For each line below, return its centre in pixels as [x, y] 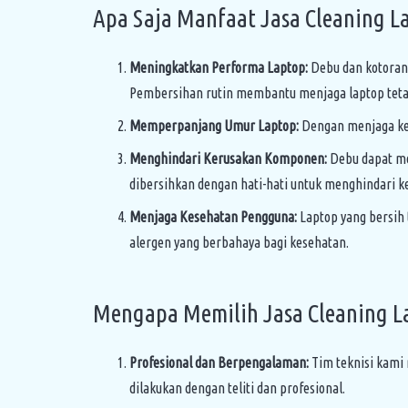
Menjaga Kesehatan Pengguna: [213, 217]
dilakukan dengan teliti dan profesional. [237, 388]
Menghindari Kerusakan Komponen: [228, 158]
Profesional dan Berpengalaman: [219, 362]
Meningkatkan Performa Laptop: [219, 67]
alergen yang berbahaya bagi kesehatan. [239, 242]
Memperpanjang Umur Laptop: [214, 126]
